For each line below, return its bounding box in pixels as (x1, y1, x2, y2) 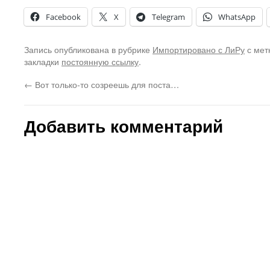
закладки (24, 55, 61, 67)
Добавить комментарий (24, 114, 223, 137)
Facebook (46, 11, 81, 22)
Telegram (152, 11, 185, 22)
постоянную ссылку (61, 55, 139, 67)
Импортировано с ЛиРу (152, 43, 245, 55)
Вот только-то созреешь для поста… (33, 78, 179, 90)
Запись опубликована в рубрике (24, 43, 152, 55)
